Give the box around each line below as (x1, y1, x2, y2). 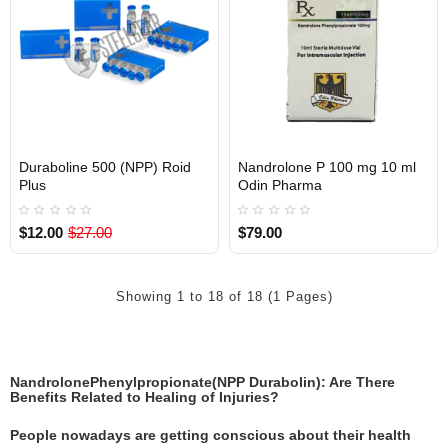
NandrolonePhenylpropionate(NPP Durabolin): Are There (10, 373, 395, 390)
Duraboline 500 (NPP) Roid (19, 158, 191, 175)
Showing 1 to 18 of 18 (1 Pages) (115, 288, 333, 304)
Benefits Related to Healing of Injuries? (10, 388, 279, 405)
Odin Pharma (237, 176, 322, 193)
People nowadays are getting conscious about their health (10, 426, 411, 443)
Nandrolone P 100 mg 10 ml (237, 158, 416, 175)
